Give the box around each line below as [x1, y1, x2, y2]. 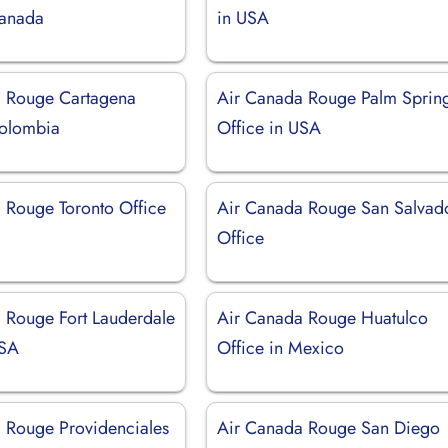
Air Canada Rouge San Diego [217, 414, 441, 441]
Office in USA [217, 114, 322, 141]
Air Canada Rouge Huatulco [217, 304, 429, 331]
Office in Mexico [217, 334, 345, 361]
